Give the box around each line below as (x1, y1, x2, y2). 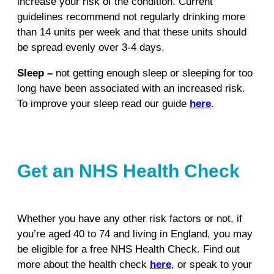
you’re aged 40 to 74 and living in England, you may (17, 228, 253, 240)
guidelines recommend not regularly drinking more (17, 11, 245, 23)
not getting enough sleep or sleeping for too (56, 67, 253, 79)
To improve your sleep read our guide (17, 97, 190, 109)
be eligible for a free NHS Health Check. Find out (17, 243, 240, 255)
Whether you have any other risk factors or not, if (17, 212, 242, 224)
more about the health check (17, 258, 147, 270)
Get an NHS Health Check (17, 160, 240, 181)
